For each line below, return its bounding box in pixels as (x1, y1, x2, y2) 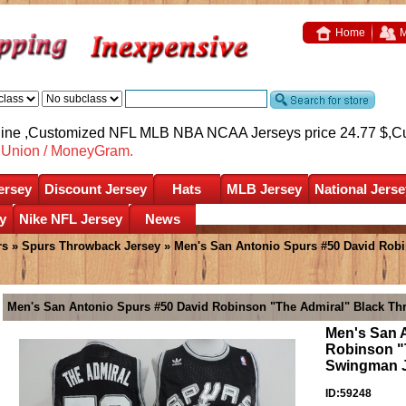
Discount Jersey (44, 180, 147, 197)
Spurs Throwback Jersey (22, 238, 160, 253)
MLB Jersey (227, 180, 302, 197)
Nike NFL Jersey (19, 210, 122, 227)
